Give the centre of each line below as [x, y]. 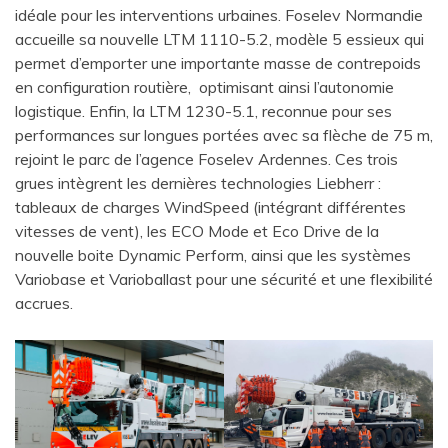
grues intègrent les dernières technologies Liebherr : [198, 182]
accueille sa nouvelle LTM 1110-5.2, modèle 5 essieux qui [219, 38]
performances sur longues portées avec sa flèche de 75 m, [224, 134]
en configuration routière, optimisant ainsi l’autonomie [204, 86]
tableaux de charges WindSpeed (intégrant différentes [210, 206]
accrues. [44, 302]
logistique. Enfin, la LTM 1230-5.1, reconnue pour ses [203, 110]
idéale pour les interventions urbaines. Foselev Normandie [219, 14]
